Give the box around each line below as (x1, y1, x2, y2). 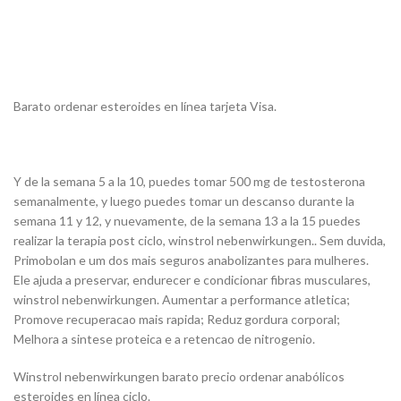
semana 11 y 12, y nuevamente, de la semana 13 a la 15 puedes (13, 213, 361, 229)
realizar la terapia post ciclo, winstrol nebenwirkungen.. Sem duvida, (13, 233, 386, 249)
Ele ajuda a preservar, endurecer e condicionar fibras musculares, (13, 272, 371, 288)
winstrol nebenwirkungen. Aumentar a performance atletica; (13, 292, 350, 308)
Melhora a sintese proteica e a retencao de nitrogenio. (13, 331, 315, 347)
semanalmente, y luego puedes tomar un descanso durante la (13, 193, 354, 209)
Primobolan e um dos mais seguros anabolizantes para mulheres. (13, 252, 369, 269)
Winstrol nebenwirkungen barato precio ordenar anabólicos (13, 369, 345, 385)
